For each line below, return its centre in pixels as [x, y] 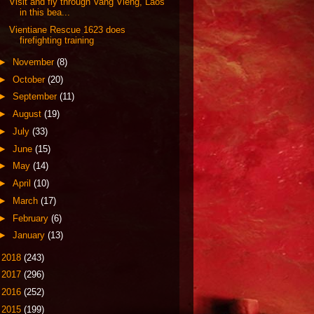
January [30, 235]
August [28, 114]
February [32, 218]
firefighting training [57, 40]
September [36, 97]
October [30, 79]
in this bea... [45, 12]
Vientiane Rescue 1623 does [68, 29]
